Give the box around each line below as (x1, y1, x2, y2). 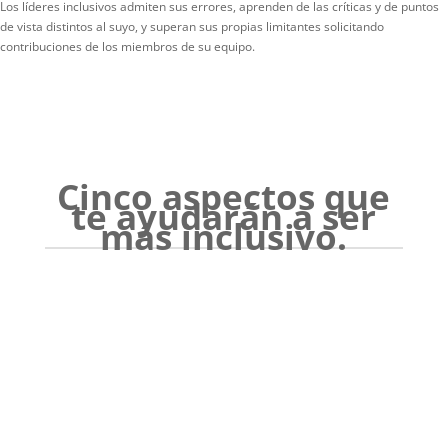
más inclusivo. (100, 212, 348, 260)
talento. (198, 421, 249, 439)
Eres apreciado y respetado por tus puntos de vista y (60, 402, 387, 420)
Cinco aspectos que (57, 172, 391, 220)
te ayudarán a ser (71, 192, 377, 240)
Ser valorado (151, 360, 297, 390)
